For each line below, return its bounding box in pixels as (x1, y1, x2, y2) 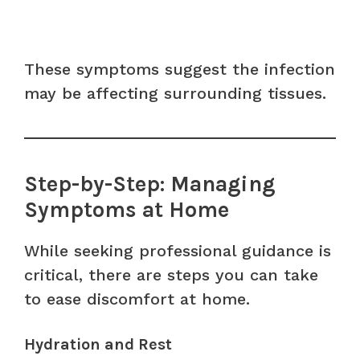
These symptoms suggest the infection (24, 59, 335, 79)
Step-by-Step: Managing (24, 170, 276, 197)
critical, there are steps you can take (24, 264, 318, 284)
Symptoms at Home (24, 196, 229, 223)
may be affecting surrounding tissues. (24, 83, 326, 103)
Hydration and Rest (24, 334, 172, 354)
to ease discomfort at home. (24, 288, 250, 309)
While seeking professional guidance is (24, 240, 331, 260)
